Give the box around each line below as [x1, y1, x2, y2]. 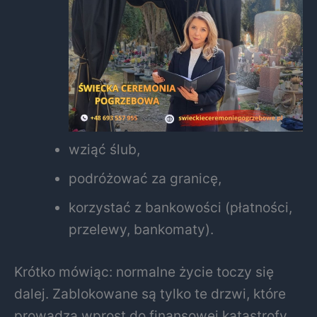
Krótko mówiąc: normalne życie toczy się [14, 263, 274, 280]
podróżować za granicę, [69, 170, 222, 188]
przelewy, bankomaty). [69, 221, 214, 238]
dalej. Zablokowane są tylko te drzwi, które [14, 284, 286, 302]
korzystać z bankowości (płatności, [69, 199, 293, 217]
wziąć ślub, [69, 141, 141, 158]
